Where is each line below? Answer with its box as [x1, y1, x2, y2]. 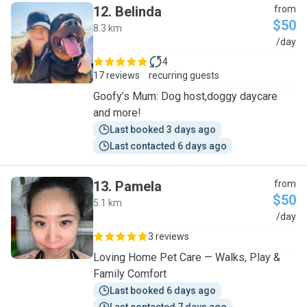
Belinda [115, 3, 162, 20]
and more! [93, 106, 141, 119]
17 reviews [93, 70, 140, 81]
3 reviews [148, 231, 189, 242]
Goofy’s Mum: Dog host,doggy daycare [93, 90, 278, 103]
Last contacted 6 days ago [110, 140, 227, 151]
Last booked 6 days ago [110, 285, 216, 296]
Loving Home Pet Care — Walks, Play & [93, 251, 280, 264]
